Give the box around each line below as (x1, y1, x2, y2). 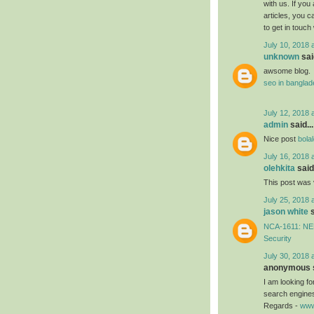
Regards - (264, 301, 300, 310)
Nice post (264, 134, 298, 143)
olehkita (264, 163, 295, 174)
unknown (264, 52, 299, 62)
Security (264, 233, 292, 243)
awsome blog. (264, 67, 310, 76)
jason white (264, 207, 308, 217)
